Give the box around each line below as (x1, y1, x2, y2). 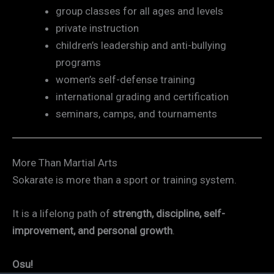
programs (56, 56, 101, 68)
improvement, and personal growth (12, 224, 172, 237)
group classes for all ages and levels (56, 4, 223, 17)
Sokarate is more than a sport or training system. (12, 173, 237, 186)
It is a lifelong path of (12, 207, 113, 220)
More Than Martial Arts (12, 156, 117, 169)
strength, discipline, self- (113, 207, 225, 220)
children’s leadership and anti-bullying (56, 39, 226, 51)
